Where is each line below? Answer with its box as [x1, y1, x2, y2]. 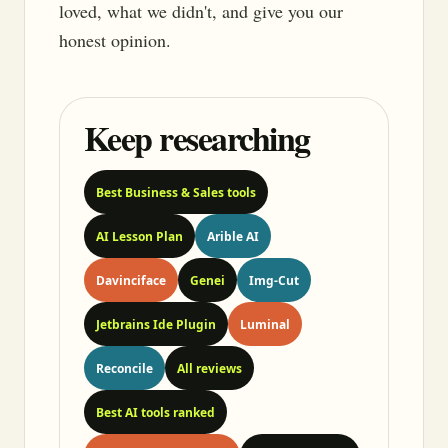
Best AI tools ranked [96, 403, 215, 421]
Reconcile [96, 359, 153, 377]
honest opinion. [59, 28, 171, 52]
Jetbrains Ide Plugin [96, 315, 216, 333]
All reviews [177, 359, 242, 377]
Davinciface [96, 271, 166, 289]
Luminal [240, 315, 290, 333]
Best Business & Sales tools [96, 183, 256, 201]
